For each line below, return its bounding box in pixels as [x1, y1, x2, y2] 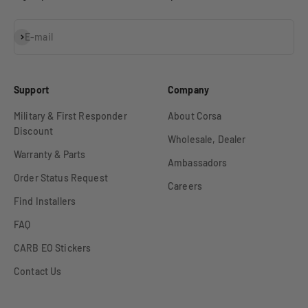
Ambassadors [168, 157, 228, 169]
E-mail [25, 31, 53, 43]
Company [168, 84, 209, 96]
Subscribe [13, 30, 56, 42]
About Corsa [168, 110, 222, 122]
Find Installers [14, 195, 76, 208]
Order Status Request [14, 172, 108, 184]
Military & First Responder [14, 110, 127, 122]
